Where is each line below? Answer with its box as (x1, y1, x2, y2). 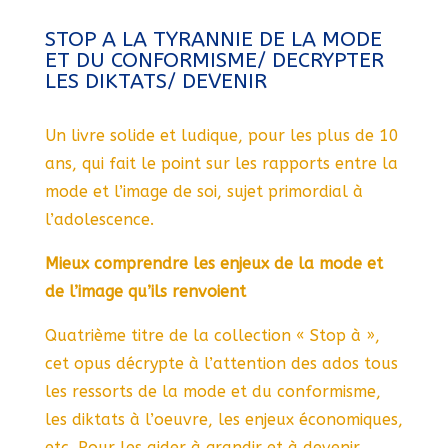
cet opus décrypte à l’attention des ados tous (44, 354, 398, 373)
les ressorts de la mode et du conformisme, (44, 382, 381, 401)
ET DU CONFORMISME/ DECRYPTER (44, 48, 384, 73)
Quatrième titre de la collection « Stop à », (44, 326, 380, 345)
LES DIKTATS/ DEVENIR (44, 69, 267, 94)
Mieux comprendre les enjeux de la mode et (44, 254, 383, 273)
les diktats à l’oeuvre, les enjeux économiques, (44, 410, 403, 429)
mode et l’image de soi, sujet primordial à (44, 182, 363, 201)
